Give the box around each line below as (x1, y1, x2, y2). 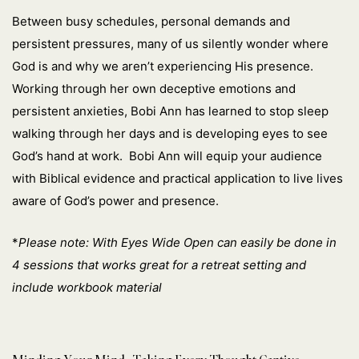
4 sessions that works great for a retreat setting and (12, 257, 306, 273)
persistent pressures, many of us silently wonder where (12, 36, 329, 52)
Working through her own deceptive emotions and (12, 81, 296, 97)
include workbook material (12, 280, 162, 296)
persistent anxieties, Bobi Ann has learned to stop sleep (12, 103, 329, 119)
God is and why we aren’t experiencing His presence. (12, 58, 317, 75)
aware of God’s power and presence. (12, 193, 219, 209)
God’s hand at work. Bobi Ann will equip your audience (12, 148, 322, 164)
